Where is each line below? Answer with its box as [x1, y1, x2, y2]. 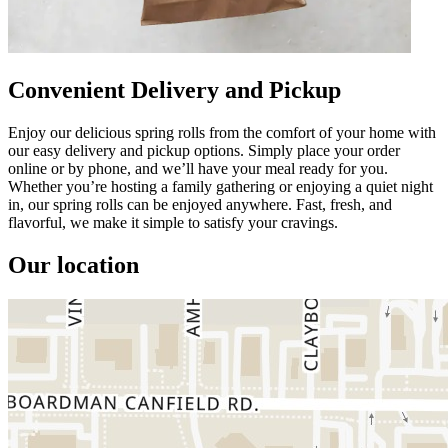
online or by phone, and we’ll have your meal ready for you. [8, 159, 388, 177]
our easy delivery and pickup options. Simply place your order [8, 141, 400, 159]
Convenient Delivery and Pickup [8, 76, 341, 103]
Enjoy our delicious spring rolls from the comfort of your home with [8, 123, 436, 141]
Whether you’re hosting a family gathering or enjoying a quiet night [8, 177, 433, 195]
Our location [8, 251, 139, 278]
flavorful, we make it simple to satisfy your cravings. [8, 213, 338, 231]
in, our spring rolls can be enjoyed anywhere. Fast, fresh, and [8, 195, 392, 213]
